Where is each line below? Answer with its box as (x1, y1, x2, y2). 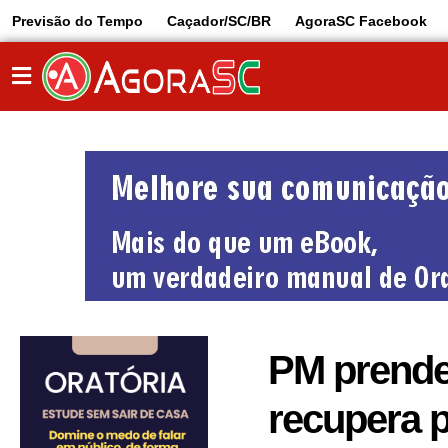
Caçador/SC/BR (167, 13, 271, 29)
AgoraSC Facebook (295, 13, 427, 29)
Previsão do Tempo (12, 13, 143, 29)
